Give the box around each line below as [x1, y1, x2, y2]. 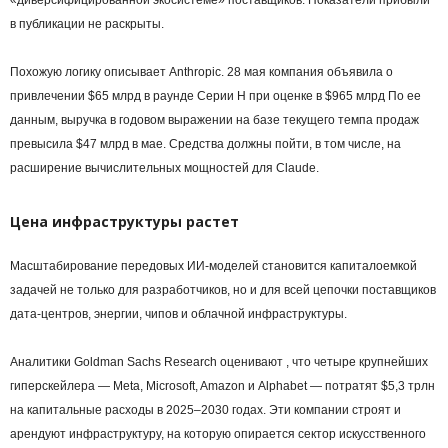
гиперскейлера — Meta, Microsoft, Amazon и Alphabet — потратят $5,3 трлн [10, 379, 435, 394]
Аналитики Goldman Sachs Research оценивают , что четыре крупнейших [10, 355, 428, 370]
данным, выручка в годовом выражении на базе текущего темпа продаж [10, 113, 419, 128]
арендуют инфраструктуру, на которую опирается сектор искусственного [10, 427, 426, 442]
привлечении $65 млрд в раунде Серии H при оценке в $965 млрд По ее [10, 89, 421, 104]
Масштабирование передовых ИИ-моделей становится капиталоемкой [10, 259, 417, 274]
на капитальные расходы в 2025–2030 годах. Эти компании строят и [10, 403, 401, 418]
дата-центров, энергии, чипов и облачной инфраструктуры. [10, 307, 347, 322]
